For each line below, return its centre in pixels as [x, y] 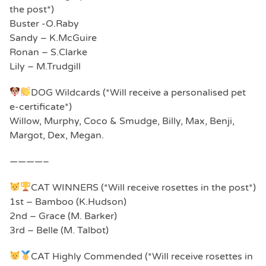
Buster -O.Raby [44, 23]
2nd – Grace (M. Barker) [63, 216]
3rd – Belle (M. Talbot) [59, 230]
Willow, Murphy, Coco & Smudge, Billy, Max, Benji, [122, 121]
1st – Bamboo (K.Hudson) [68, 202]
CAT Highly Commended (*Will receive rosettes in [142, 256]
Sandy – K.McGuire [53, 38]
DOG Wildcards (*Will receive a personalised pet [139, 92]
